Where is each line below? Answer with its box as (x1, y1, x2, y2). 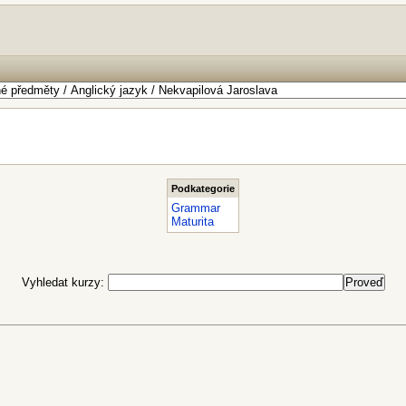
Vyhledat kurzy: (21, 275, 108, 289)
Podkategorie (171, 183, 235, 194)
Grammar (171, 201, 220, 215)
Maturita (171, 215, 214, 228)
